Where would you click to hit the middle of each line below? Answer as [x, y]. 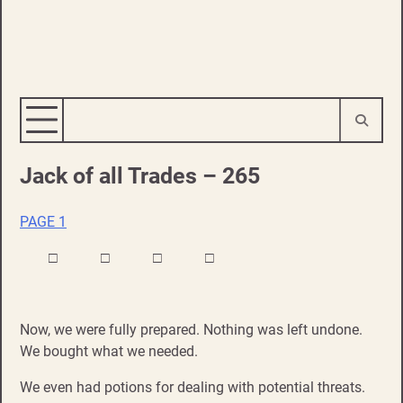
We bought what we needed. [109, 351]
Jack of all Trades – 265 [140, 176]
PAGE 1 [43, 221]
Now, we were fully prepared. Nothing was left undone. [191, 329]
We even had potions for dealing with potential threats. [193, 387]
